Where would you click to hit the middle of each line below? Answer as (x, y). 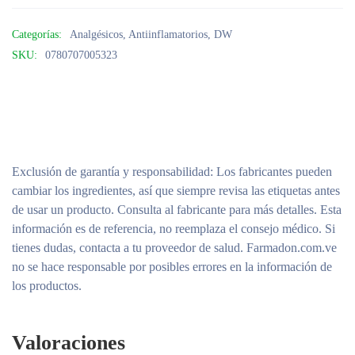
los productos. (47, 286)
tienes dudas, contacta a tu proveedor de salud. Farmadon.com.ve (174, 248)
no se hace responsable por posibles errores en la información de (172, 267)
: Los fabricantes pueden (271, 172)
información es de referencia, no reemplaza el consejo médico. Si (174, 229)
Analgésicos (96, 34)
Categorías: (37, 34)
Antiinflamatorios (168, 34)
